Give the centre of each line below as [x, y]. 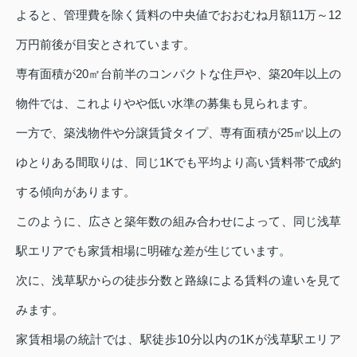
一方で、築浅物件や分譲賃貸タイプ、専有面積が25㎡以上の [178, 133]
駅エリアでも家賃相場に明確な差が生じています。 [153, 251]
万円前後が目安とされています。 [106, 44]
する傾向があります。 [76, 192]
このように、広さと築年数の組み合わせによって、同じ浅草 [178, 221]
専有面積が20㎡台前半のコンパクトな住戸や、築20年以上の [178, 74]
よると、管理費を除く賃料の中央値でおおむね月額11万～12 [178, 15]
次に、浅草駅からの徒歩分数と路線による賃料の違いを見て [178, 280]
